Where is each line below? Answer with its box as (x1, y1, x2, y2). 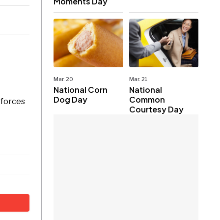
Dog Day (54, 94, 88, 105)
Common (129, 94, 165, 105)
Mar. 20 (54, 75, 74, 82)
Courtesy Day (129, 104, 184, 114)
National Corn (54, 84, 108, 95)
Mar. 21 (129, 75, 147, 82)
